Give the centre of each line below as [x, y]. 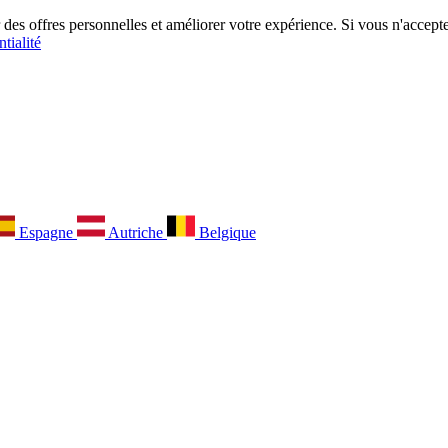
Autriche [136, 232]
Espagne [46, 232]
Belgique [225, 232]
